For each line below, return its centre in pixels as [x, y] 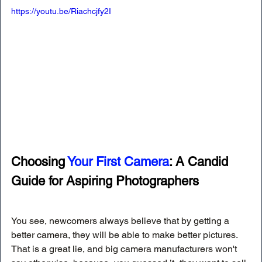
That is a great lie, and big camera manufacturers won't [125, 249]
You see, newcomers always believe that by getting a [121, 220]
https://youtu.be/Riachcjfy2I [61, 11]
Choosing [39, 161]
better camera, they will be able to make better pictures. [125, 235]
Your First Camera [118, 161]
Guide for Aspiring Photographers [105, 181]
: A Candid [200, 161]
